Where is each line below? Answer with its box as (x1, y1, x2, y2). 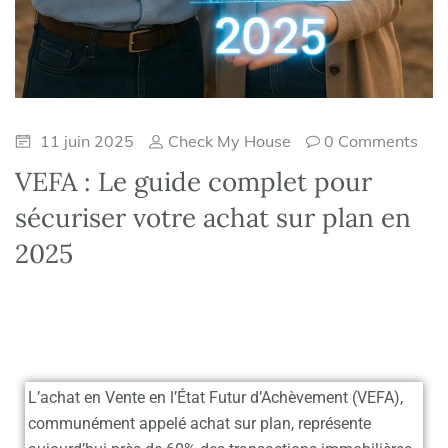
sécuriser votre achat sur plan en (15, 201, 411, 234)
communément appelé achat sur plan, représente (28, 414, 371, 433)
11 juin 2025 (36, 131, 134, 151)
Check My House (164, 131, 291, 151)
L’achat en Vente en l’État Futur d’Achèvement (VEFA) (28, 388, 400, 407)
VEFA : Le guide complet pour (15, 165, 372, 198)
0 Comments (324, 131, 418, 151)
